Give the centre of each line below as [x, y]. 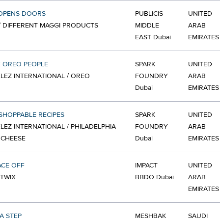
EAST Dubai [153, 37]
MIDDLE [147, 26]
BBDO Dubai [154, 177]
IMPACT [146, 165]
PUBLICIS [149, 14]
